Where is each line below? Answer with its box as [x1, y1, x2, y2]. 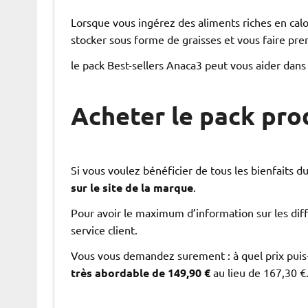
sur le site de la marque [70, 180, 193, 195]
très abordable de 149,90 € [70, 265, 210, 280]
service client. [70, 223, 137, 237]
